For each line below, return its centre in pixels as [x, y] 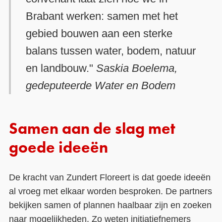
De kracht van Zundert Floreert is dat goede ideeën [110, 178]
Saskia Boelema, [137, 68]
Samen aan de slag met [92, 130]
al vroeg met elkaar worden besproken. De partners [110, 192]
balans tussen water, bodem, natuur [111, 51]
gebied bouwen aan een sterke [99, 34]
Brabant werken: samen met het [102, 16]
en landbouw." [61, 68]
